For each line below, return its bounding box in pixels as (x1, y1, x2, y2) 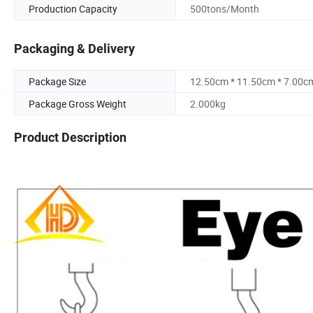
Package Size (29, 75, 86, 89)
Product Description (14, 130, 126, 145)
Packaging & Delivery (14, 41, 135, 57)
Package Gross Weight (29, 97, 126, 111)
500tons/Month (190, 1, 259, 15)
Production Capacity (29, 1, 117, 15)
